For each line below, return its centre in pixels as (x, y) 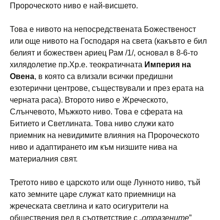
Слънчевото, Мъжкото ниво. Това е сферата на (96, 111)
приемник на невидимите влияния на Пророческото (105, 135)
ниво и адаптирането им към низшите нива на (94, 147)
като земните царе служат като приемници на (93, 194)
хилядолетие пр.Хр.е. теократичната (77, 64)
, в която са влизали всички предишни (104, 76)
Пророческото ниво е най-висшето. (74, 5)
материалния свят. (44, 159)
